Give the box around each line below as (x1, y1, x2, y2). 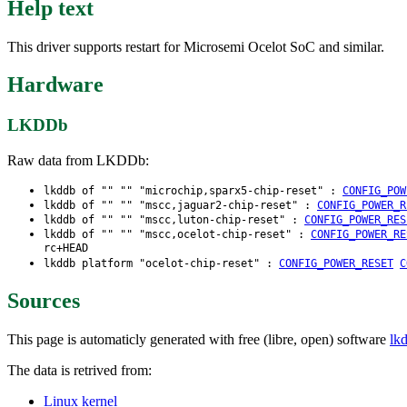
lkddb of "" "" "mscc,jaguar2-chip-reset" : (44, 199, 317, 213)
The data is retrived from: (7, 362, 152, 378)
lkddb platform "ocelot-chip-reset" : (44, 257, 279, 271)
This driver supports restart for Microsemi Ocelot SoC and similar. (7, 38, 384, 55)
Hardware (7, 73, 104, 97)
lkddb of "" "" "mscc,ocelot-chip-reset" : (44, 228, 311, 242)
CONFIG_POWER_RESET (279, 257, 393, 271)
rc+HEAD (44, 242, 88, 256)
